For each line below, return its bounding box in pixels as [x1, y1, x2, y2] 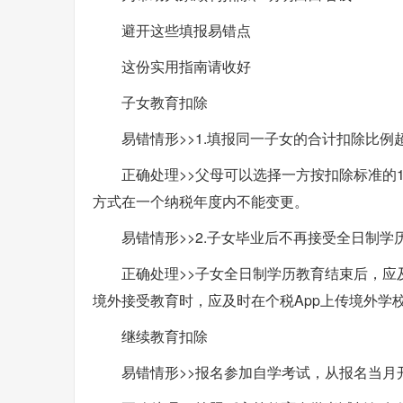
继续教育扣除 [121, 325, 208, 346]
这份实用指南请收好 [121, 55, 251, 76]
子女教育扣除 [121, 91, 208, 112]
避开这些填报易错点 [121, 19, 251, 40]
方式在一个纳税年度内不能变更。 [93, 190, 309, 211]
